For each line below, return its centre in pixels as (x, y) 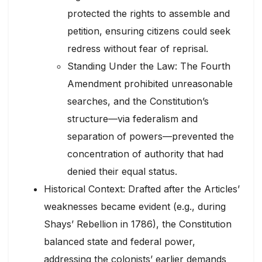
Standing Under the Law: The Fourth (149, 66)
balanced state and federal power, (120, 241)
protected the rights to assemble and (149, 13)
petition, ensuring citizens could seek (149, 31)
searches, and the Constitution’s (138, 101)
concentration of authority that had (145, 154)
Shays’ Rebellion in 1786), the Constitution (138, 224)
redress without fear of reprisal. (138, 48)
